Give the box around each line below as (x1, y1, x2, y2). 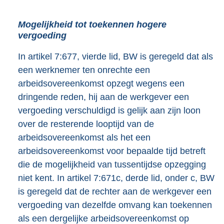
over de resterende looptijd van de (18, 119, 154, 129)
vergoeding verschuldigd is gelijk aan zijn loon (18, 105, 200, 116)
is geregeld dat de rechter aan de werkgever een (18, 186, 211, 197)
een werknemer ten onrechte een (18, 65, 150, 75)
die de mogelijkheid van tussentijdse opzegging (18, 159, 206, 170)
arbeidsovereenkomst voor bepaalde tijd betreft (18, 146, 205, 156)
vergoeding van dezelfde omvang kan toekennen (18, 200, 212, 210)
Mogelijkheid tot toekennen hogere (18, 19, 166, 29)
